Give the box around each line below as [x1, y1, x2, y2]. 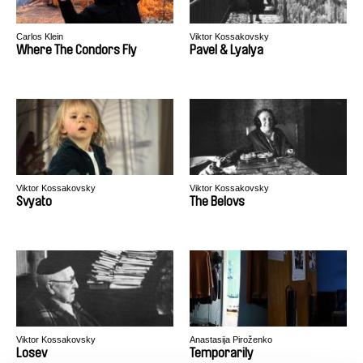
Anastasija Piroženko [190, 335, 272, 344]
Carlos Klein [16, 32, 63, 41]
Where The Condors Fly [16, 43, 137, 57]
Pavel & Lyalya [190, 43, 263, 57]
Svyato [16, 194, 52, 208]
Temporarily [190, 346, 254, 360]
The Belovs [190, 194, 245, 208]
